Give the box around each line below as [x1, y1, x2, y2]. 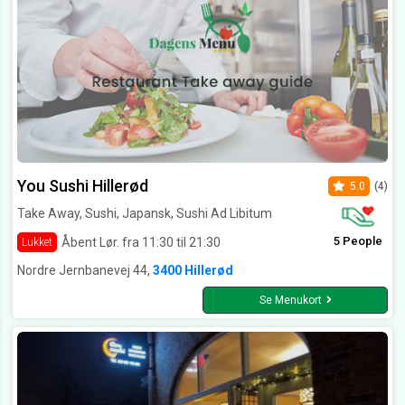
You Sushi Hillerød [17, 176, 148, 196]
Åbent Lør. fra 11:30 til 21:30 [61, 234, 221, 250]
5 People [334, 234, 382, 249]
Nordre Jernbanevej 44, [17, 263, 153, 278]
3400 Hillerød [153, 263, 233, 278]
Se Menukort [259, 294, 322, 307]
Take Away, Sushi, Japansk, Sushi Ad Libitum [17, 206, 272, 221]
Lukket [22, 236, 52, 250]
